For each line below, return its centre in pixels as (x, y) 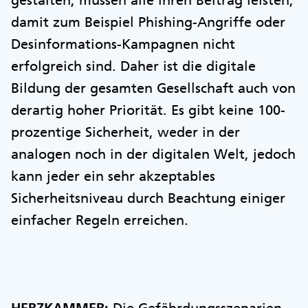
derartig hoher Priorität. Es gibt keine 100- (148, 110)
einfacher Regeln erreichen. (102, 220)
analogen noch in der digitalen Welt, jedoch (153, 154)
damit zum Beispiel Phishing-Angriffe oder (148, 22)
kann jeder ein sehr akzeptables (113, 176)
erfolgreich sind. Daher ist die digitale (133, 66)
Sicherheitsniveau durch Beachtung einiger (148, 198)
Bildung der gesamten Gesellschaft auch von (153, 88)
